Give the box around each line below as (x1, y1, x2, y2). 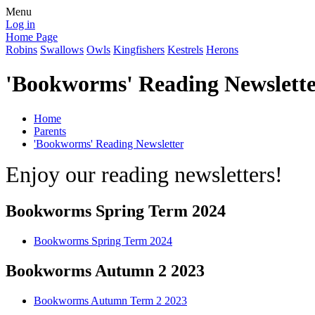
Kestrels (167, 44, 203, 56)
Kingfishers (113, 44, 165, 56)
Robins (6, 44, 37, 56)
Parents (34, 124, 66, 137)
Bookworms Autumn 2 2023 (6, 261, 205, 280)
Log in (6, 18, 35, 30)
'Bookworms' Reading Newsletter (34, 137, 184, 150)
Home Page (6, 31, 58, 43)
